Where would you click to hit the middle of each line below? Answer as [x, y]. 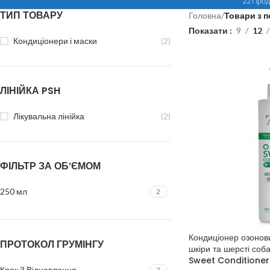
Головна [205, 15]
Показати [209, 30]
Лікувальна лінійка [49, 116]
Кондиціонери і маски [55, 41]
